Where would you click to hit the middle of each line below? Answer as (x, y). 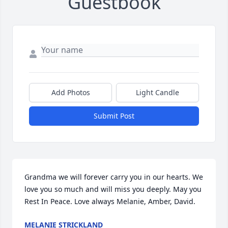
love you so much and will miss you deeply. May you (113, 189)
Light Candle (158, 93)
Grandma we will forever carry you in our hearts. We (114, 177)
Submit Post (114, 116)
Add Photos (70, 93)
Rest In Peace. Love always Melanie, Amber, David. (110, 202)
